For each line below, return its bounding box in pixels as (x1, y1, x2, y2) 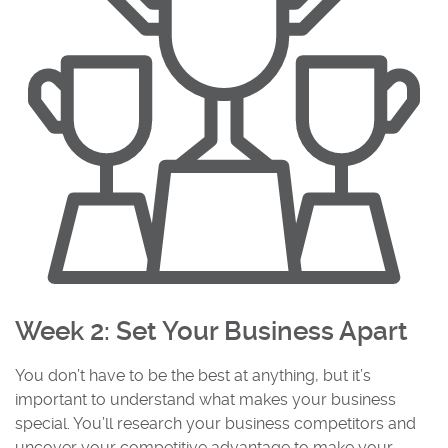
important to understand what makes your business (15, 390, 396, 409)
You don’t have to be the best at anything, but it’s (15, 366, 371, 385)
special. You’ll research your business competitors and (15, 414, 416, 433)
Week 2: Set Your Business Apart (15, 316, 408, 346)
